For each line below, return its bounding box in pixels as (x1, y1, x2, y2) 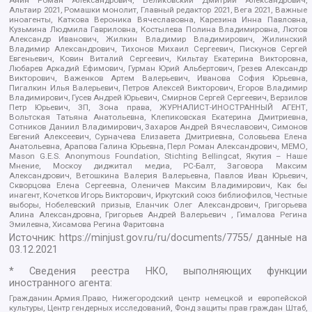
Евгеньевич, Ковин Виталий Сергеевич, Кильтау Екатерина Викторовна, (9, 53, 307, 63)
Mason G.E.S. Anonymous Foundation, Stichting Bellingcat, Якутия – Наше (9, 150, 307, 161)
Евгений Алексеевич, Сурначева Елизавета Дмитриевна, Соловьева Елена (9, 131, 307, 141)
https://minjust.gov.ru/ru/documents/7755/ (59, 231, 253, 244)
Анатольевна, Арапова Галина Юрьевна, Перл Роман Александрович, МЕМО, (9, 141, 307, 151)
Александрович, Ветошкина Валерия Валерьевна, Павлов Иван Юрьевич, (9, 170, 307, 180)
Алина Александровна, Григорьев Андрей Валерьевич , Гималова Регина (9, 209, 307, 219)
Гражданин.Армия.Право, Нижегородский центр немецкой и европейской (9, 293, 307, 304)
